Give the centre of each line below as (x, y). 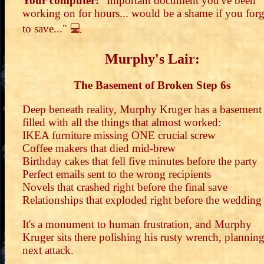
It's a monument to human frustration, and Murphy (137, 224)
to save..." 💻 (52, 28)
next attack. (48, 250)
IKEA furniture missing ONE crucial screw (119, 135)
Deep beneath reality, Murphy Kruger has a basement (142, 109)
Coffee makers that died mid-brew (99, 148)
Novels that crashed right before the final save (125, 187)
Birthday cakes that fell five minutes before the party (140, 161)
